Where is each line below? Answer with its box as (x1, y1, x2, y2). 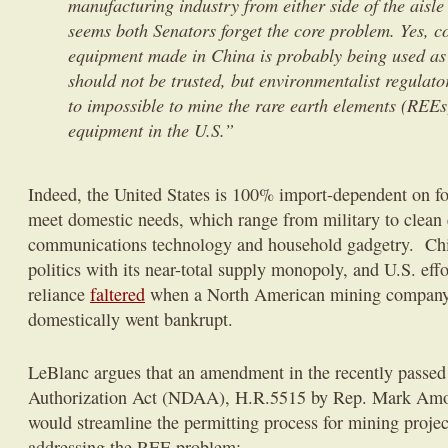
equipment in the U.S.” (68, 117, 234, 142)
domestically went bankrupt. (28, 307, 233, 331)
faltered (90, 282, 145, 306)
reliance (28, 282, 90, 306)
